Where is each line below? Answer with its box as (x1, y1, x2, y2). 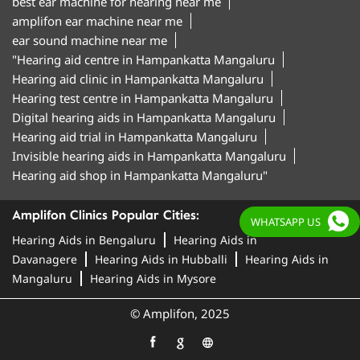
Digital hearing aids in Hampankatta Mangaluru (12, 108, 276, 125)
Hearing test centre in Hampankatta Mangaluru (12, 89, 273, 106)
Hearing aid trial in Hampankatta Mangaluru (12, 128, 257, 145)
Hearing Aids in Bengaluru (12, 231, 156, 247)
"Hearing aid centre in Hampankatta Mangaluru (12, 51, 275, 67)
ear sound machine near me (12, 31, 167, 48)
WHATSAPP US (251, 215, 321, 229)
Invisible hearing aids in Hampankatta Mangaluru (12, 147, 286, 164)
